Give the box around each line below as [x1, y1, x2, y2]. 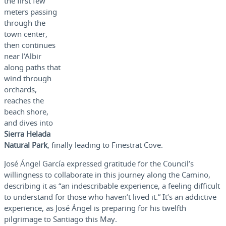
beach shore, [4, 106, 48, 117]
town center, [4, 29, 47, 39]
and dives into [4, 118, 53, 128]
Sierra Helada [4, 129, 50, 139]
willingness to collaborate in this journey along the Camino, [4, 169, 210, 180]
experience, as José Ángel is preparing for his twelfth [4, 203, 186, 213]
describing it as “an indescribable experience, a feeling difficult [4, 181, 220, 191]
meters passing [4, 7, 57, 17]
